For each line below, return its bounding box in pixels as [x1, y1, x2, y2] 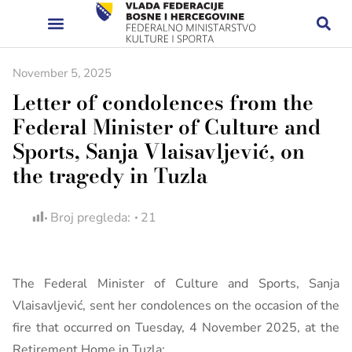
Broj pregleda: [50, 209, 130, 226]
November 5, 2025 [13, 65, 112, 81]
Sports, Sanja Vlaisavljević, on [13, 136, 305, 167]
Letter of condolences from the [13, 87, 313, 118]
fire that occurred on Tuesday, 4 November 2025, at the [13, 319, 339, 336]
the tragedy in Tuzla [13, 160, 207, 191]
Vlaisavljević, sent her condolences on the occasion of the [13, 297, 339, 314]
